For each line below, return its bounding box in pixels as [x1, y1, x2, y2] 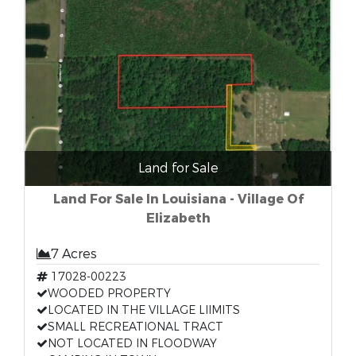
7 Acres [51, 246, 97, 262]
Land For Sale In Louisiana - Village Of [52, 191, 304, 207]
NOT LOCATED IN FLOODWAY [48, 336, 217, 351]
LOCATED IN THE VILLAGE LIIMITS [48, 303, 240, 318]
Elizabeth [145, 210, 211, 226]
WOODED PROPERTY [48, 286, 171, 301]
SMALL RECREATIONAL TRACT [48, 319, 223, 335]
